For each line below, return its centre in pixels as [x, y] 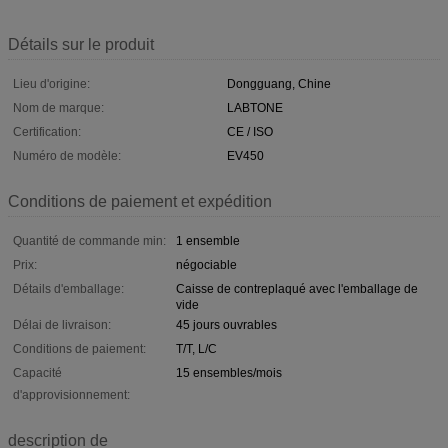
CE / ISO [250, 131]
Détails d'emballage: [68, 288]
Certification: [47, 131]
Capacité [37, 372]
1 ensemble [208, 240]
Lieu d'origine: [51, 83]
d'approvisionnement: [71, 394]
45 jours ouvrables [226, 324]
